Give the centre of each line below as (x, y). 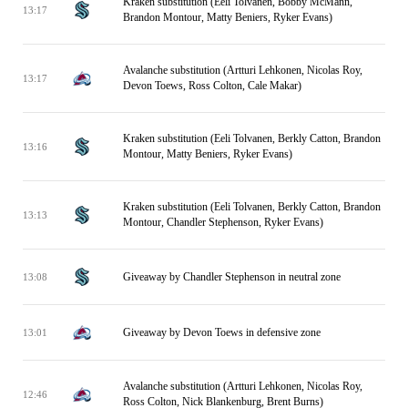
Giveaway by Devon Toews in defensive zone (222, 332)
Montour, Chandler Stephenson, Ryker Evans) (223, 222)
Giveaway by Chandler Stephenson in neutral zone (232, 276)
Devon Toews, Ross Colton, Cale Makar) (212, 86)
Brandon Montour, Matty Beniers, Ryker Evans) (228, 17)
